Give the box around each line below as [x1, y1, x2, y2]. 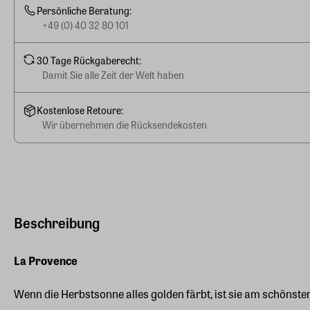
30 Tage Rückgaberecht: [37, 53, 141, 67]
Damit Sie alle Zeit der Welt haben [42, 67, 184, 82]
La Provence [14, 253, 77, 268]
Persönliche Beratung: [37, 3, 131, 17]
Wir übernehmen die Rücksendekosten [42, 118, 207, 131]
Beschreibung [14, 212, 100, 232]
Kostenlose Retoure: [37, 103, 123, 117]
